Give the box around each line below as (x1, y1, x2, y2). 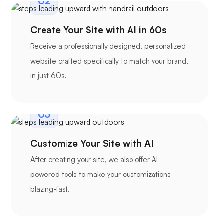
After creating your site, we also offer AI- (30, 154, 161, 164)
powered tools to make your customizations (30, 169, 171, 179)
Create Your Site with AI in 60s (30, 24, 167, 36)
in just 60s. (30, 71, 66, 81)
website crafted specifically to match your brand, (30, 56, 188, 66)
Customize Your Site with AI (30, 137, 153, 149)
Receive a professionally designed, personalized (30, 42, 186, 51)
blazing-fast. (30, 184, 70, 194)
